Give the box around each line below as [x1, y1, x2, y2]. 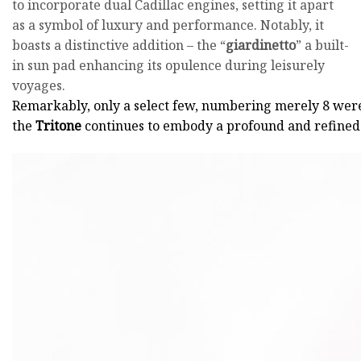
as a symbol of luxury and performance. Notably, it [12, 15, 324, 34]
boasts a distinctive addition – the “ [12, 35, 226, 54]
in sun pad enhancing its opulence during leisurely [12, 56, 325, 74]
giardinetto [226, 35, 296, 54]
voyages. [12, 76, 65, 94]
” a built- [296, 35, 349, 54]
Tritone [32, 116, 81, 135]
